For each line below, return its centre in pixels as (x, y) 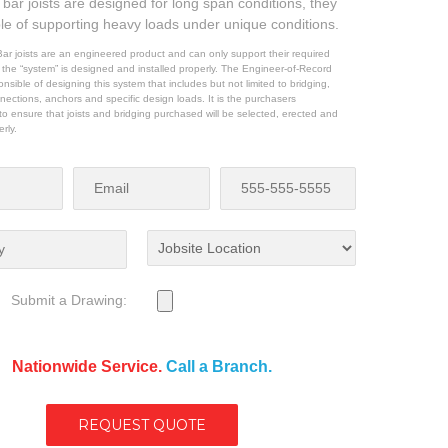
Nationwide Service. (88, 366)
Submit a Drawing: (68, 299)
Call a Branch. (218, 366)
